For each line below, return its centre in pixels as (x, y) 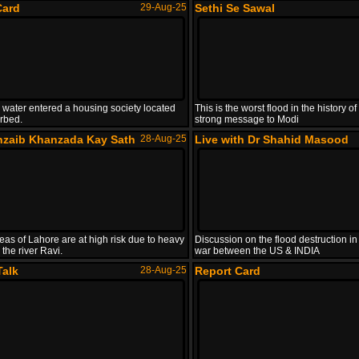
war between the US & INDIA (257, 251)
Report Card (228, 271)
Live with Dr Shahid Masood (272, 139)
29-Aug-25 (163, 7)
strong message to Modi (247, 119)
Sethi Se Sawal (235, 8)
